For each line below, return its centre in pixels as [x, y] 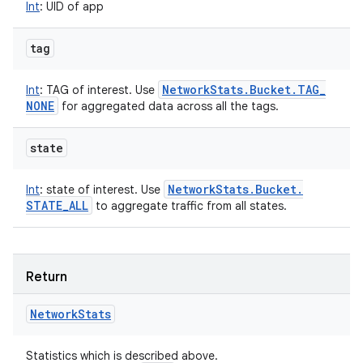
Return [47, 277]
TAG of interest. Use [100, 90]
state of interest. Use [103, 190]
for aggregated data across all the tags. [169, 106]
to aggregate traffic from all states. [190, 206]
